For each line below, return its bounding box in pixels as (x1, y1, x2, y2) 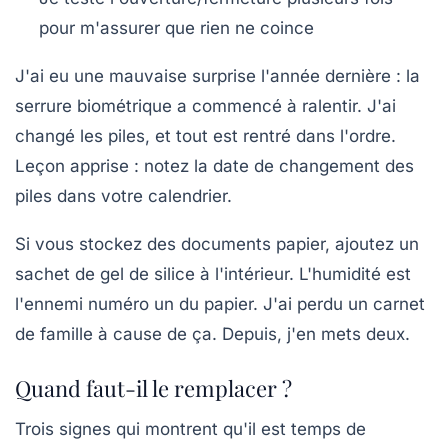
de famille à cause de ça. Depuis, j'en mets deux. (15, 324, 410, 345)
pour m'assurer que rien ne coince (39, 18, 314, 39)
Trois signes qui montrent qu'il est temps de (15, 419, 366, 440)
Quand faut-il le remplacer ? (15, 373, 292, 404)
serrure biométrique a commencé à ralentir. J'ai (15, 96, 396, 117)
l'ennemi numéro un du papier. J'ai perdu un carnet (15, 294, 425, 315)
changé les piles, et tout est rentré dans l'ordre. (15, 126, 396, 147)
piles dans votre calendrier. (15, 186, 232, 207)
